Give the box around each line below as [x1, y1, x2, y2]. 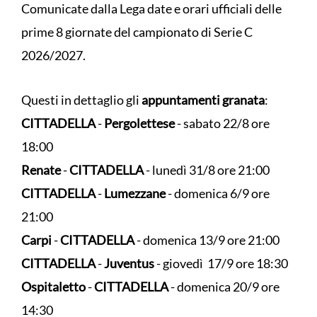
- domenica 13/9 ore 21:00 [134, 231, 279, 248]
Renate [21, 161, 61, 178]
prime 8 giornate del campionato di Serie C [21, 23, 253, 40]
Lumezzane [104, 185, 166, 201]
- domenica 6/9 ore [166, 185, 270, 201]
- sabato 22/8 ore [175, 115, 270, 131]
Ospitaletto [21, 278, 86, 294]
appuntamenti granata [142, 91, 265, 108]
